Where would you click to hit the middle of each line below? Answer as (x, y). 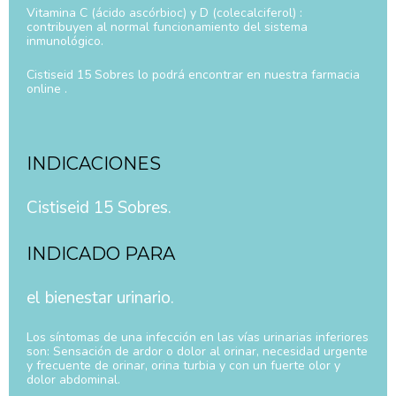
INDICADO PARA (101, 254)
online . (47, 88)
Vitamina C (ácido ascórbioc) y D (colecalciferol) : (164, 12)
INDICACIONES (94, 163)
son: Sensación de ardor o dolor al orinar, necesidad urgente (197, 352)
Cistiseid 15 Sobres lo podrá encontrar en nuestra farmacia (193, 74)
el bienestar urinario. (100, 298)
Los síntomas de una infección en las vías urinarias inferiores (198, 338)
